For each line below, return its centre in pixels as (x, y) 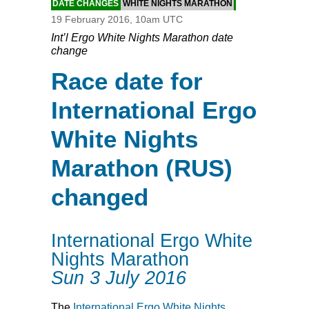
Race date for (127, 81)
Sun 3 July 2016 (119, 277)
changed (100, 197)
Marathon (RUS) (142, 168)
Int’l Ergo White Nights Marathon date (142, 38)
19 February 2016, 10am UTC (117, 20)
